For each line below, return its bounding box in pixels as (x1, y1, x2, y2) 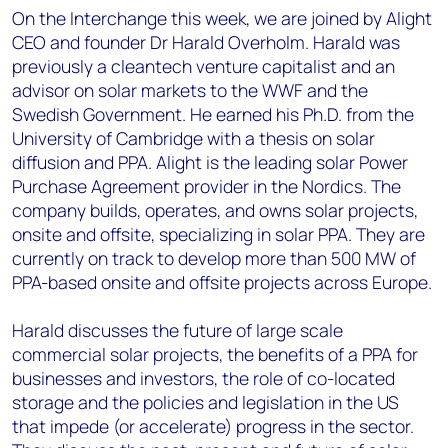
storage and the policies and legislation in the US (12, 390, 399, 414)
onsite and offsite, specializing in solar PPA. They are (12, 222, 425, 246)
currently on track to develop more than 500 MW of (12, 246, 416, 270)
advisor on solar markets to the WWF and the (12, 78, 368, 102)
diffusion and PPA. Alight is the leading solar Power (12, 150, 408, 174)
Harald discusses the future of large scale (12, 318, 343, 342)
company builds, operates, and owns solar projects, (12, 198, 418, 222)
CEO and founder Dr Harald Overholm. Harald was (12, 30, 400, 54)
